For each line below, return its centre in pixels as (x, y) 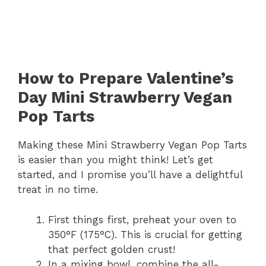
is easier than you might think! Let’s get (115, 160)
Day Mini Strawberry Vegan (125, 98)
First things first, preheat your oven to (142, 219)
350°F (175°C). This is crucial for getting (145, 234)
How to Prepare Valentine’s (126, 79)
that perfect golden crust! (112, 249)
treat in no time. (58, 190)
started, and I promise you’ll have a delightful (130, 175)
